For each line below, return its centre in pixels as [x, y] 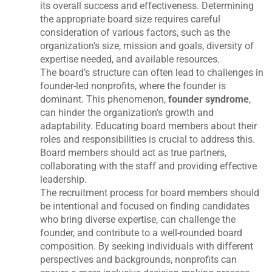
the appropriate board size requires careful [131, 19]
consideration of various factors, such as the [135, 32]
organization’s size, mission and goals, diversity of [147, 46]
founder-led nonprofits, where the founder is [133, 86]
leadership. [64, 179]
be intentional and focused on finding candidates [145, 206]
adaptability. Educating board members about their [149, 126]
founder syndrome [209, 99]
